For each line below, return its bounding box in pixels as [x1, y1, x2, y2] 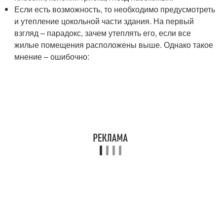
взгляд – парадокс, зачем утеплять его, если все [14, 27, 191, 38]
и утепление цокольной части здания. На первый [14, 15, 194, 27]
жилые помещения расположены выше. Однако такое [14, 39, 214, 50]
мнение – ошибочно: [14, 51, 90, 62]
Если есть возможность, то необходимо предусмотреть [14, 3, 216, 15]
